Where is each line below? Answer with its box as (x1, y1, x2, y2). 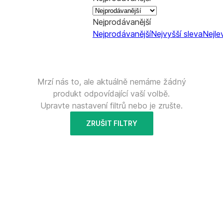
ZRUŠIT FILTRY (86, 119, 137, 127)
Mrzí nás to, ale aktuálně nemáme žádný (37, 77, 186, 87)
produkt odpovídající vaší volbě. (53, 89, 170, 99)
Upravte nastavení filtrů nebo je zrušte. (40, 101, 183, 111)
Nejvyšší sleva (151, 29, 203, 39)
